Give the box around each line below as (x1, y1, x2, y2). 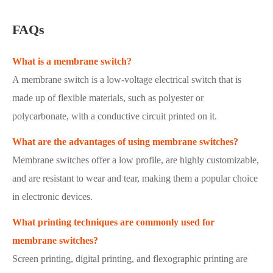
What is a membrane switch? (12, 56, 132, 67)
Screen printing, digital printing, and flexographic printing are (12, 253, 247, 264)
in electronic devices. (12, 191, 93, 202)
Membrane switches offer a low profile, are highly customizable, (12, 155, 259, 166)
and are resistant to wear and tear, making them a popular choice (12, 173, 258, 184)
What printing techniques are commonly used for (12, 217, 214, 228)
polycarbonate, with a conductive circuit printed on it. (12, 111, 217, 122)
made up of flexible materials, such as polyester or (12, 93, 204, 104)
